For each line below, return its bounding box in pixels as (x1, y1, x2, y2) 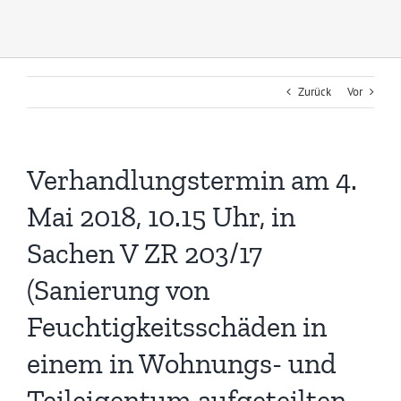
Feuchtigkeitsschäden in (27, 310, 327, 345)
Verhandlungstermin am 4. (27, 163, 357, 198)
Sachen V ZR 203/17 (27, 236, 262, 271)
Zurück (298, 84, 331, 100)
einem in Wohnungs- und (27, 346, 337, 381)
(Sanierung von (27, 273, 209, 308)
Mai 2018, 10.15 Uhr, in (27, 200, 295, 235)
